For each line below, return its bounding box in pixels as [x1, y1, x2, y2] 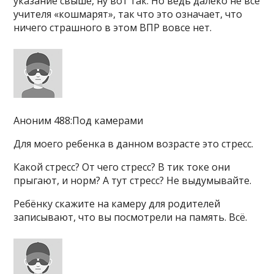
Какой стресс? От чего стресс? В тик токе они [13, 160, 231, 174]
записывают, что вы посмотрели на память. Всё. [13, 210, 248, 224]
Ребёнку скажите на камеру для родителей [13, 197, 221, 210]
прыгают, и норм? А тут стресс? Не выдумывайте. [13, 174, 252, 187]
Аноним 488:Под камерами [13, 114, 144, 127]
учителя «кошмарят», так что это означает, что [13, 7, 243, 21]
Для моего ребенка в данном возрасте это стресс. [13, 137, 254, 150]
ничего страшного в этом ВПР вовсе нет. [13, 21, 212, 34]
